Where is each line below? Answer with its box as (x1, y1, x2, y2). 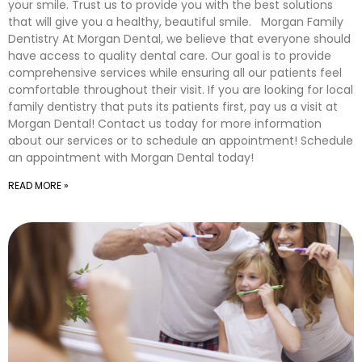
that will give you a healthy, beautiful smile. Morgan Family (8, 14, 343, 30)
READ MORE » (8, 179, 69, 192)
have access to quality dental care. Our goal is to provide (8, 48, 331, 64)
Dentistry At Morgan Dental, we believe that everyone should (8, 31, 351, 47)
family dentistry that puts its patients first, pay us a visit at (8, 99, 338, 115)
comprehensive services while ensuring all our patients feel (8, 65, 342, 81)
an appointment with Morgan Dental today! (8, 149, 254, 166)
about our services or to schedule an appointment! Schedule (8, 133, 353, 149)
